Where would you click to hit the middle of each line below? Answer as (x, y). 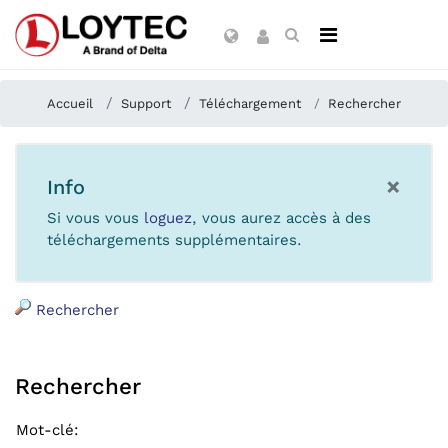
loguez (168, 218)
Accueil (70, 103)
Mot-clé (45, 430)
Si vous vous (95, 218)
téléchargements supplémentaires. (174, 240)
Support (146, 103)
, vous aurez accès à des (281, 218)
